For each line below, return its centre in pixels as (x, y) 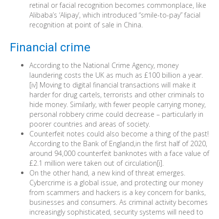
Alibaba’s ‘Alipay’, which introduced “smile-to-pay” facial (115, 15)
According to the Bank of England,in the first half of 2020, (118, 143)
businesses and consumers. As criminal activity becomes (119, 202)
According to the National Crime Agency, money (104, 65)
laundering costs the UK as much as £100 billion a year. (116, 75)
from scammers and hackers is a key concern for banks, (118, 192)
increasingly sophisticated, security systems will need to (116, 212)
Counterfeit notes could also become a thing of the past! (119, 134)
